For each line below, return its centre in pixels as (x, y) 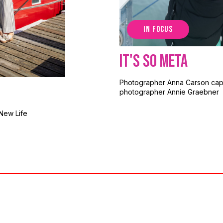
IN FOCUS (158, 29)
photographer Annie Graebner (169, 92)
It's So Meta (154, 61)
